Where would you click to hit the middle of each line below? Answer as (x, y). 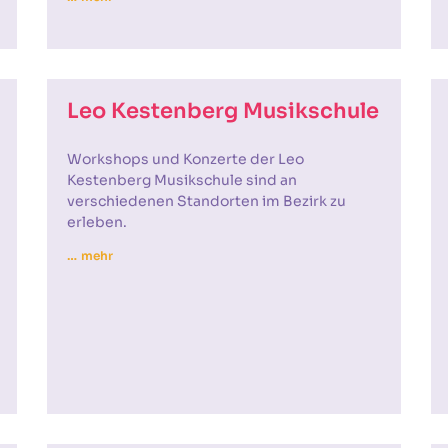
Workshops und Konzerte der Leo (186, 159)
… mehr (90, 255)
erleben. (97, 222)
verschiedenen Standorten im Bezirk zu (207, 201)
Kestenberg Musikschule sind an (182, 180)
